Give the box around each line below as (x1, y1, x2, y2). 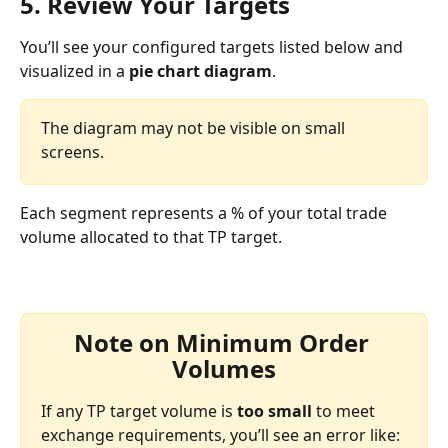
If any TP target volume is (41, 400, 237, 423)
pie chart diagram (129, 59, 272, 82)
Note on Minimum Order (73, 326, 375, 360)
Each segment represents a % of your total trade (20, 201, 391, 224)
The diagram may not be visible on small (41, 116, 349, 139)
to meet (312, 400, 379, 423)
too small (237, 400, 312, 423)
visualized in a (20, 59, 129, 82)
